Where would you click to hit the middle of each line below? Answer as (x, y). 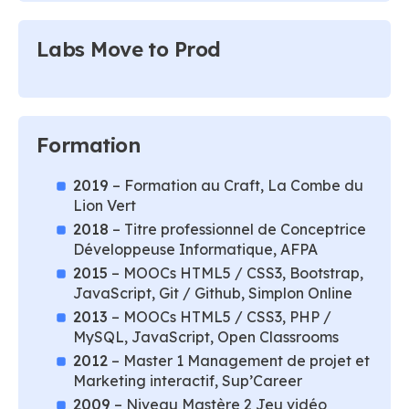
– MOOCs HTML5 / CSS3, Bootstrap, (236, 273)
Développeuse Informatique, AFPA (195, 249)
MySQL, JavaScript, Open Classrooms (206, 337)
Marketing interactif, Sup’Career (188, 381)
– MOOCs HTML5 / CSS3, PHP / (220, 317)
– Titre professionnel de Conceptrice (237, 229)
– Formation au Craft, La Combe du (236, 185)
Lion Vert (105, 205)
